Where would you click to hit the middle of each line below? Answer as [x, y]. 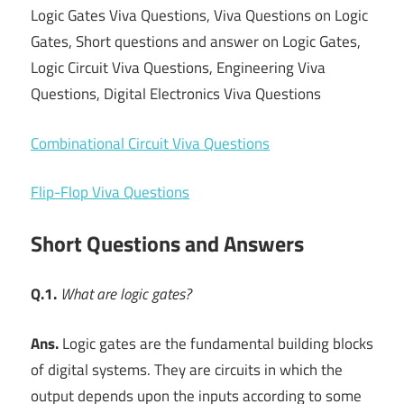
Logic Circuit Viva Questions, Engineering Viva [178, 68]
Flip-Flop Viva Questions [110, 193]
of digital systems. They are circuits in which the [187, 369]
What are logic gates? [126, 294]
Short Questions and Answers [167, 243]
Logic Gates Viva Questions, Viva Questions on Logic [199, 16]
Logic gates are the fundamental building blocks [216, 343]
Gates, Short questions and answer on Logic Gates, [196, 42]
